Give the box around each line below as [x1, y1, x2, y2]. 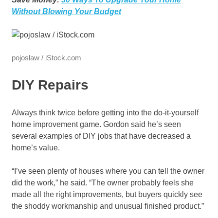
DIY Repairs [12, 77, 89, 93]
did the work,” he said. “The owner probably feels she [12, 179, 194, 187]
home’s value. [12, 144, 60, 152]
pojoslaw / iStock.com [12, 54, 81, 62]
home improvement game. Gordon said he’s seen [12, 120, 181, 129]
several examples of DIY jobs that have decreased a [12, 132, 191, 141]
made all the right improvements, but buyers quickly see [12, 190, 202, 199]
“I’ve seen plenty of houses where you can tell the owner [12, 167, 204, 176]
